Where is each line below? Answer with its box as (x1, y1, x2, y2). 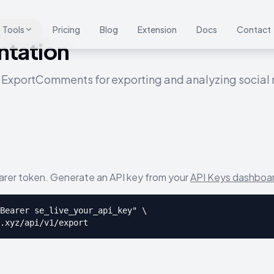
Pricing (53, 24, 81, 35)
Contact (237, 24, 272, 35)
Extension (138, 24, 177, 35)
